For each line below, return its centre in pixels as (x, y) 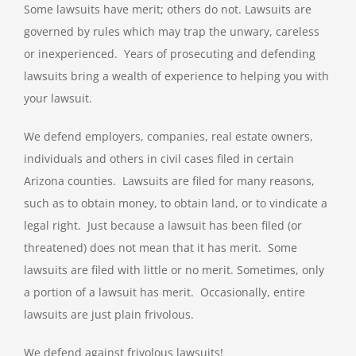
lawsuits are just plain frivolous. (109, 315)
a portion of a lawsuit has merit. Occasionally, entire (164, 292)
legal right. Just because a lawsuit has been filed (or (163, 226)
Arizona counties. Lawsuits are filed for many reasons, (169, 181)
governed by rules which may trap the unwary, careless (172, 32)
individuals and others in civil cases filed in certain (159, 159)
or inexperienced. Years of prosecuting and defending (170, 54)
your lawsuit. (58, 99)
